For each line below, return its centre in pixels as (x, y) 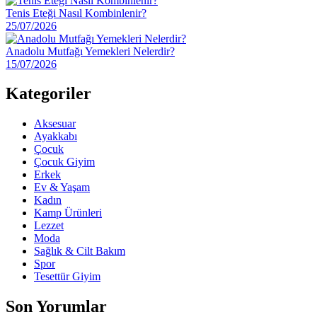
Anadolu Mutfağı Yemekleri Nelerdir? (90, 51)
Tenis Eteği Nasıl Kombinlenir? (76, 13)
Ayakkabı (56, 137)
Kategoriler (48, 94)
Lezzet (49, 226)
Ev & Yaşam (62, 188)
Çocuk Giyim (64, 162)
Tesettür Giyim (67, 277)
